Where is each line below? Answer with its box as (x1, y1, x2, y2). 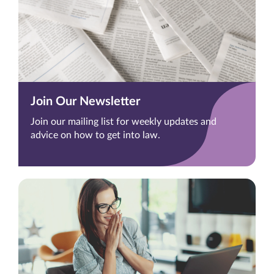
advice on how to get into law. (31, 130, 160, 141)
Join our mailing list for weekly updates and (31, 117, 217, 127)
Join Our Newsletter (31, 95, 140, 108)
